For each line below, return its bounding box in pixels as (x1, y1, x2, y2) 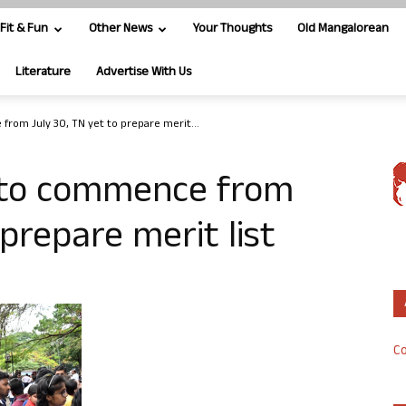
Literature (15, 63, 71, 83)
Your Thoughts (193, 19, 272, 40)
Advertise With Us (96, 63, 191, 83)
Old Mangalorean (297, 19, 389, 40)
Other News (89, 19, 152, 40)
